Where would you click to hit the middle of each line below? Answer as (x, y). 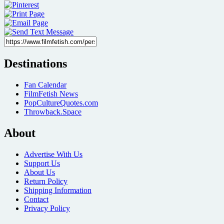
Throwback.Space (53, 111)
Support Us (42, 163)
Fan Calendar (45, 84)
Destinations (35, 63)
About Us (39, 172)
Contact (36, 199)
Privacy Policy (47, 208)
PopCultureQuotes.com (61, 102)
